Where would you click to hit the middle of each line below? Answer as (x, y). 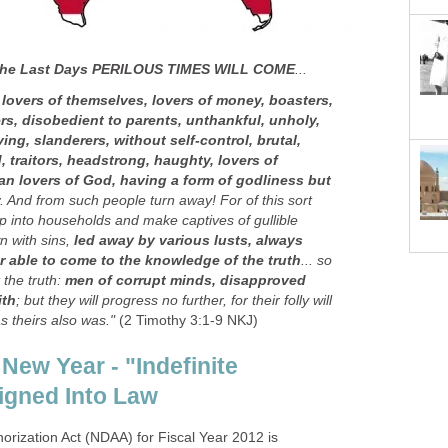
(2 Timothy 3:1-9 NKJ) (186, 320)
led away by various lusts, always (188, 240)
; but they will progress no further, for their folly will (174, 300)
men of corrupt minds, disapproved (185, 280)
